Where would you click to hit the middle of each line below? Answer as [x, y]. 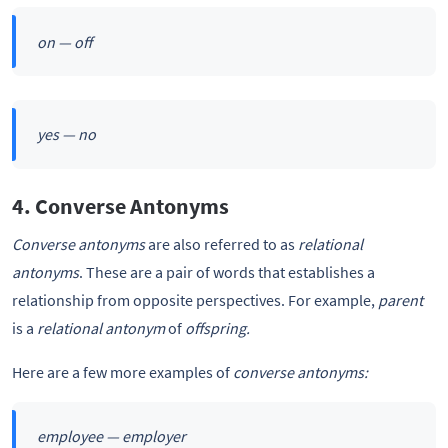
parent [400, 299]
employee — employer [111, 435]
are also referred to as [221, 243]
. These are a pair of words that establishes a [227, 271]
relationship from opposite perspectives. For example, [195, 299]
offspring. [217, 327]
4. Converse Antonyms [120, 205]
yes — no [66, 134]
